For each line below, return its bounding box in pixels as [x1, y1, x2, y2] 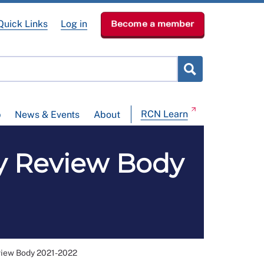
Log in [61, 18, 88, 29]
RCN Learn [140, 108, 188, 120]
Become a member [110, 19, 194, 29]
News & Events [15, 109, 80, 121]
